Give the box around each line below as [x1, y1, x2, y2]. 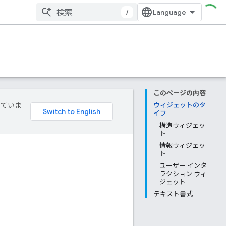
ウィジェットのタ [153, 101, 206, 109]
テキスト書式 [153, 190, 193, 198]
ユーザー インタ [159, 162, 207, 169]
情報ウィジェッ [159, 142, 205, 149]
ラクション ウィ [159, 170, 207, 178]
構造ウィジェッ [159, 122, 205, 129]
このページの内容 [153, 89, 206, 97]
